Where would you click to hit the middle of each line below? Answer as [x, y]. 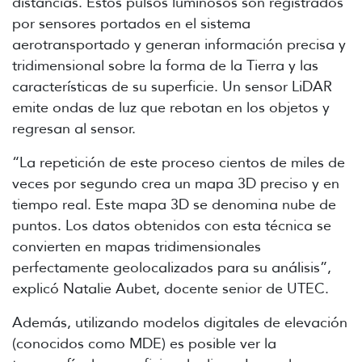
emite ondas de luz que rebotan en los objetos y [171, 107]
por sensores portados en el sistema [131, 23]
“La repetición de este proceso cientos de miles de [179, 162]
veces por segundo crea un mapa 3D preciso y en [176, 183]
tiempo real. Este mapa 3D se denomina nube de [174, 204]
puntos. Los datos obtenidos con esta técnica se [172, 225]
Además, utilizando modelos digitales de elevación [180, 322]
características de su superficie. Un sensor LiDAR [172, 86]
